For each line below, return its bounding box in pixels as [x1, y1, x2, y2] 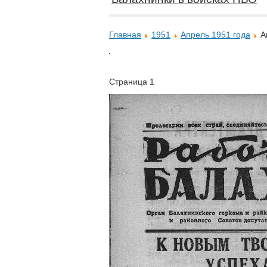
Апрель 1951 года [181, 30, 250, 39]
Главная [109, 30, 141, 39]
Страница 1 [109, 77, 154, 86]
